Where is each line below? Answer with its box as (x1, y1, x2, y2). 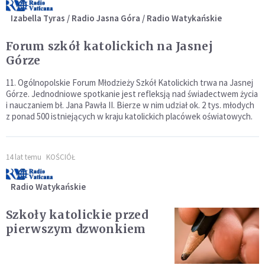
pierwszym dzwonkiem (6, 221, 146, 236)
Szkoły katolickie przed (6, 207, 148, 222)
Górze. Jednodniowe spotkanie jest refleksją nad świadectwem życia (6, 88, 258, 99)
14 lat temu (6, 151, 41, 162)
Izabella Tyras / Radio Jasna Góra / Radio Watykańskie (11, 12, 222, 24)
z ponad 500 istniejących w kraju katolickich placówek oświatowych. (6, 110, 253, 122)
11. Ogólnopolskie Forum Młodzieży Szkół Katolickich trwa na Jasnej (6, 76, 253, 88)
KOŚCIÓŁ (46, 151, 75, 162)
